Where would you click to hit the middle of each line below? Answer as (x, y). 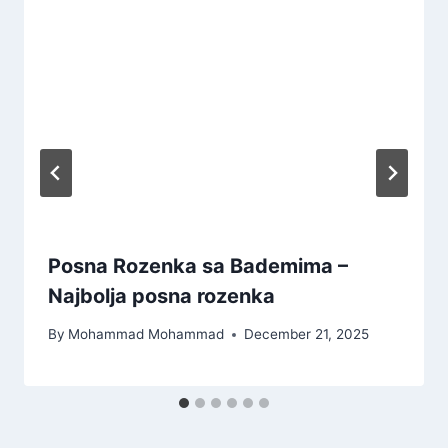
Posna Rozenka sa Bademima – (198, 265)
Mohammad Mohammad (146, 334)
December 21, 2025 (307, 334)
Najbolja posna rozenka (161, 295)
